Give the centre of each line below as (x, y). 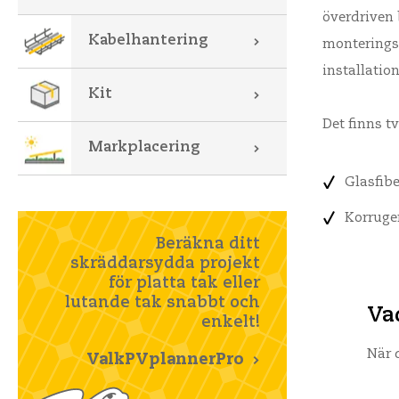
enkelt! (231, 322)
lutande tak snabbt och (163, 303)
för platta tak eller (184, 283)
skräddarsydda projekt (165, 264)
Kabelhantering (148, 41)
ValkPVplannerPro (165, 360)
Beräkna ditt (208, 244)
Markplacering (144, 147)
